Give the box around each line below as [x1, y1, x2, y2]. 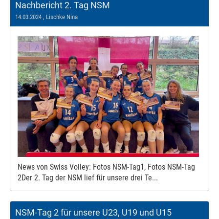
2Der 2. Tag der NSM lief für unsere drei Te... [18, 173, 158, 183]
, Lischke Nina [42, 13, 78, 21]
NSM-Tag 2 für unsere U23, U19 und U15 [15, 207, 172, 218]
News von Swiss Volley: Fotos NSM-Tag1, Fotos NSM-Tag [18, 162, 195, 172]
